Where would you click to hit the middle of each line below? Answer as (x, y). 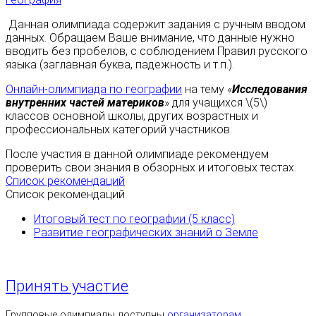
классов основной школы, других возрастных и (132, 116)
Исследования (270, 90)
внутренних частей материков (85, 103)
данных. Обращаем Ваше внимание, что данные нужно (150, 38)
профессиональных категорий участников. (119, 130)
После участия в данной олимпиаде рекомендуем (137, 154)
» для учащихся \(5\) (216, 103)
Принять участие (67, 286)
